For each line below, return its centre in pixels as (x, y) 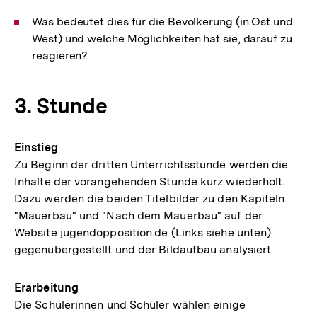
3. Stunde (61, 105)
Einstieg (36, 148)
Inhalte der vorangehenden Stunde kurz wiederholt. (150, 181)
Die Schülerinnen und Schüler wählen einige (130, 305)
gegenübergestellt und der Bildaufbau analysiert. (144, 249)
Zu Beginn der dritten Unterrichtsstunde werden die (151, 165)
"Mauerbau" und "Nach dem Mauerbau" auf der (138, 215)
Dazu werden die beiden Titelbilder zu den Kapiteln (150, 198)
